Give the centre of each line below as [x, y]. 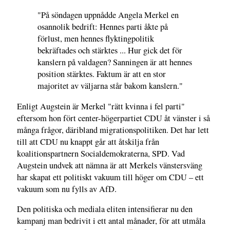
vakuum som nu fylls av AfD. [67, 189]
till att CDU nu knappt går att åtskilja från [88, 141]
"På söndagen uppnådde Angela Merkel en [108, 15]
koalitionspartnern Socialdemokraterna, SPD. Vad [101, 153]
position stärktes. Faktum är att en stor [102, 74]
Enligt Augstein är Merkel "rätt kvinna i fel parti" [101, 106]
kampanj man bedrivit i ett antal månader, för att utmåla [111, 221]
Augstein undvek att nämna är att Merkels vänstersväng [110, 165]
